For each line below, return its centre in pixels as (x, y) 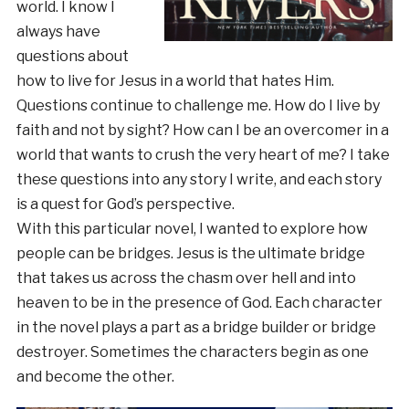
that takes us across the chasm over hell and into (186, 278)
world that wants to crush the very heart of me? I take (203, 154)
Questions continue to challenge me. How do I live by (198, 105)
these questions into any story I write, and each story (199, 179)
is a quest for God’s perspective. (125, 204)
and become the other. (95, 376)
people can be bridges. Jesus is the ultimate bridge (190, 253)
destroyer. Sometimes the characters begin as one (192, 351)
